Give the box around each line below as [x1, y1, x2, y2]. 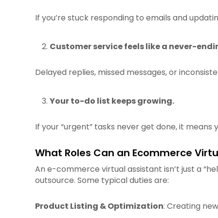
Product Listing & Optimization [35, 200, 163, 212]
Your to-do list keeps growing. [50, 95, 174, 107]
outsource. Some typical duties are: [35, 175, 169, 186]
